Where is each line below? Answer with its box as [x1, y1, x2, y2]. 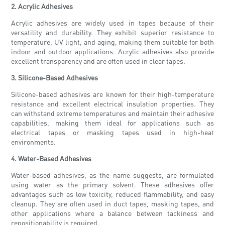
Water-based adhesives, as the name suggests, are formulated [11, 170, 214, 180]
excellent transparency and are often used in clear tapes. [11, 56, 186, 66]
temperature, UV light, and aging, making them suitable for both [11, 37, 214, 47]
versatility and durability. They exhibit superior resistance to [11, 28, 214, 37]
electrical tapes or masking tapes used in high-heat [11, 128, 214, 137]
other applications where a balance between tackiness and [11, 208, 214, 218]
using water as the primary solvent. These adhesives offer [11, 180, 214, 189]
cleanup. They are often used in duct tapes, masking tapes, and [11, 199, 214, 208]
